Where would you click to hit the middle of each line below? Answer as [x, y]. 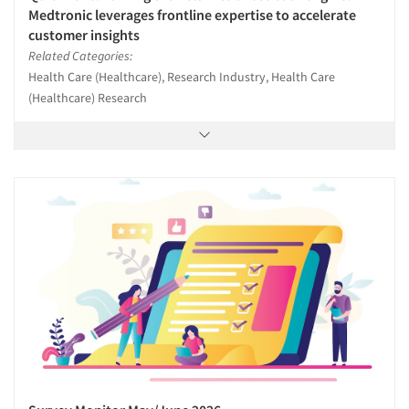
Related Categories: [80, 55]
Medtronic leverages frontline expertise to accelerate [192, 14]
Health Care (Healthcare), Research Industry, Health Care [182, 76]
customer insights [84, 34]
